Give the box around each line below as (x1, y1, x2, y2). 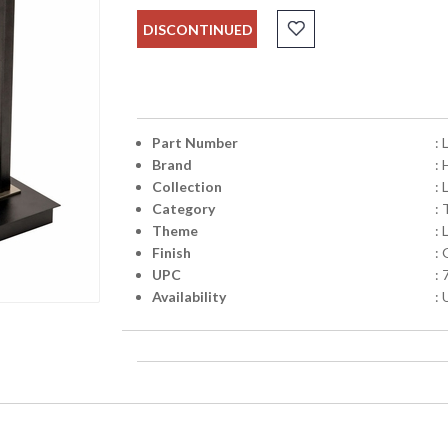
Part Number (151, 134, 238, 152)
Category (151, 200, 215, 218)
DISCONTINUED (142, 21, 253, 39)
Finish (151, 244, 191, 262)
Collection (151, 178, 222, 196)
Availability (151, 288, 226, 306)
